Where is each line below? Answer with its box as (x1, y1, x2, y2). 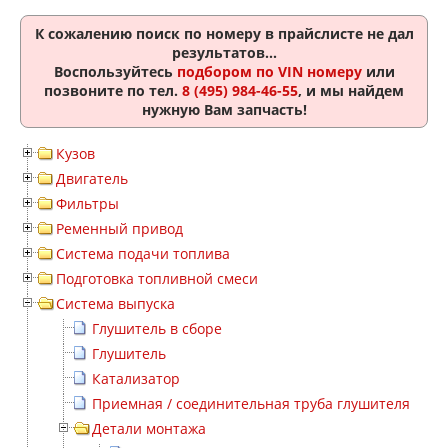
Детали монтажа (92, 419, 206, 438)
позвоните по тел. (44, 81, 182, 100)
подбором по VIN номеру (176, 62, 362, 81)
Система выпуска (56, 294, 175, 313)
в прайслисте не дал (264, 24, 414, 43)
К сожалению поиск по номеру (34, 24, 265, 43)
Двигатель (56, 169, 128, 188)
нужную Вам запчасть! (141, 100, 307, 119)
